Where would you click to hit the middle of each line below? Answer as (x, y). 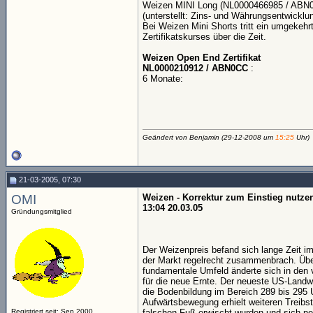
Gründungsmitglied (42, 211)
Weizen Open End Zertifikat (202, 58)
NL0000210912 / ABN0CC (195, 68)
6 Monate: (163, 79)
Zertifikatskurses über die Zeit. (204, 37)
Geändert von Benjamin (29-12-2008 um (209, 137)
